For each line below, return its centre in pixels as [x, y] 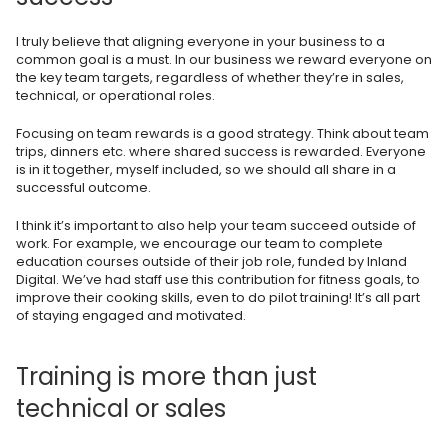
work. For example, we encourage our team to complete [199, 243]
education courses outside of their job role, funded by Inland [211, 261]
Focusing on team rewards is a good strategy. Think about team [222, 133]
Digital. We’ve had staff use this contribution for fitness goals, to [218, 279]
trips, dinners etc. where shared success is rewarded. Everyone [221, 151]
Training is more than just [166, 376]
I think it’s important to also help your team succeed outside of [216, 225]
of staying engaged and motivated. [131, 315]
